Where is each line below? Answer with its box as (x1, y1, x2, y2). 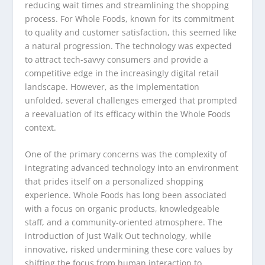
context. (25, 121, 57, 133)
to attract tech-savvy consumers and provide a (25, 53, 209, 65)
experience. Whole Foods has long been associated (25, 189, 227, 201)
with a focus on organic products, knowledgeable (25, 203, 220, 215)
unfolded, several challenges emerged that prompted (25, 94, 238, 106)
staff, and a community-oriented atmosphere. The (25, 216, 223, 228)
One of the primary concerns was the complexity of (25, 148, 228, 160)
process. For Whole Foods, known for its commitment (25, 12, 235, 24)
